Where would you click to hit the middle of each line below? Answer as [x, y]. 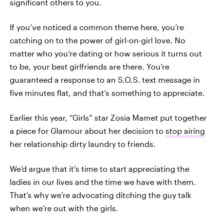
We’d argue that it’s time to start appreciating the [100, 169]
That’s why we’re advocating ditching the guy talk [100, 195]
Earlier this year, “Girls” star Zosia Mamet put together [108, 118]
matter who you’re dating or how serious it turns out [106, 53]
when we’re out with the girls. [64, 208]
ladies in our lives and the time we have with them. [103, 182]
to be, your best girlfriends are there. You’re [90, 66]
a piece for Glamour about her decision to [88, 131]
